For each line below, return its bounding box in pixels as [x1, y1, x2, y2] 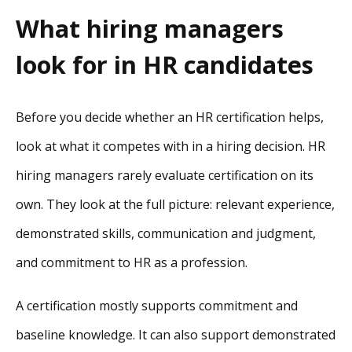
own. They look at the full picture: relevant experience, [16, 196, 335, 213]
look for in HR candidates [16, 48, 313, 82]
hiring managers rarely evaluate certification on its [16, 167, 313, 184]
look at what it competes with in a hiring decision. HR [16, 137, 325, 155]
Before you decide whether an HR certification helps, [16, 108, 324, 126]
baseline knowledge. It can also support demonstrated [16, 326, 335, 343]
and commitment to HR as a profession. [16, 254, 247, 271]
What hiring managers [16, 12, 284, 46]
